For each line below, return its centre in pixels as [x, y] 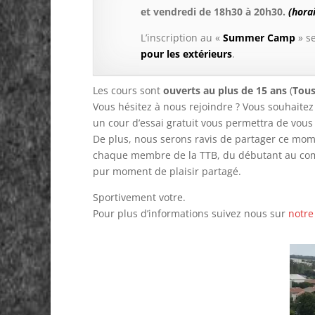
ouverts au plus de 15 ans [225, 91]
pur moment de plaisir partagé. [167, 172]
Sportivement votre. [139, 198]
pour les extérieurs [186, 54]
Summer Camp [259, 38]
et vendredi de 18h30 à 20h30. [214, 12]
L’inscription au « [182, 38]
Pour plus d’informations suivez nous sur [191, 214]
